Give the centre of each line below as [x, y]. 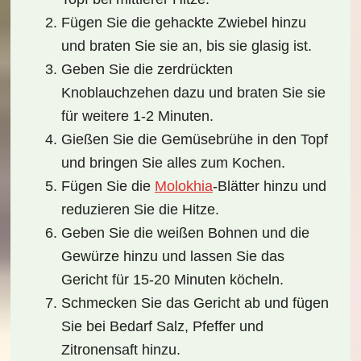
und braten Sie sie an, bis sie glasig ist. [186, 46]
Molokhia [183, 186]
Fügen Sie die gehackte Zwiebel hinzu [183, 23]
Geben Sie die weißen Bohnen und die [185, 233]
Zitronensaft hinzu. [120, 350]
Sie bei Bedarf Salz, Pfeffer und [162, 326]
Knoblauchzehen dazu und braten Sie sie [193, 93]
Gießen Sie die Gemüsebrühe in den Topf [194, 139]
